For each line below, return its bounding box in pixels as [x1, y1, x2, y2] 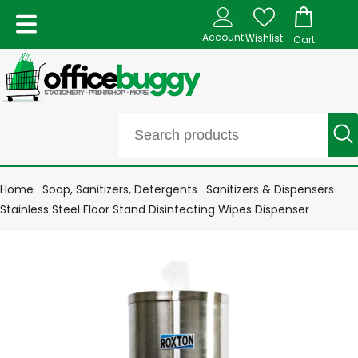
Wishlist [245, 30, 283, 45]
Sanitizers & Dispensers [206, 181, 334, 197]
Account [202, 30, 244, 44]
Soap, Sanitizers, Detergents [42, 181, 197, 197]
